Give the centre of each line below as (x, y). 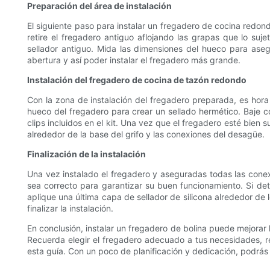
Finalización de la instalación (86, 154)
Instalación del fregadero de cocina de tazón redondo (137, 80)
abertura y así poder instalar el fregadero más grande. (134, 60)
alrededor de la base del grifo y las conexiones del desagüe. (146, 134)
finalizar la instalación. (70, 209)
